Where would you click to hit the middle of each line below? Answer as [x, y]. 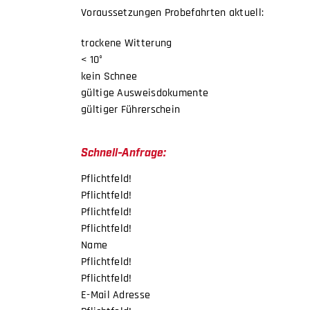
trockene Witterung [127, 43]
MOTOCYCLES [48, 67]
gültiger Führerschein [131, 109]
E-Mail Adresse [116, 295]
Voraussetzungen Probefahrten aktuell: [173, 12]
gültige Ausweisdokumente [145, 93]
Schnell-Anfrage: [124, 151]
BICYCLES [39, 20]
